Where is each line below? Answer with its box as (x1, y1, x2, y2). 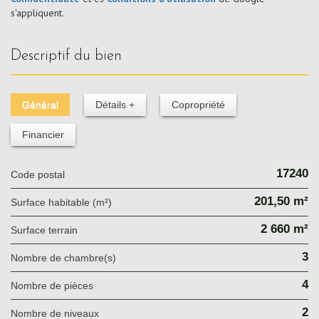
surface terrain (17, 224, 78, 236)
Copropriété (172, 98, 225, 110)
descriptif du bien (21, 48, 122, 63)
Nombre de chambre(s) (18, 251, 116, 263)
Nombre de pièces (18, 279, 93, 291)
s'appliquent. (11, 6, 64, 19)
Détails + (95, 98, 135, 110)
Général (22, 98, 58, 110)
